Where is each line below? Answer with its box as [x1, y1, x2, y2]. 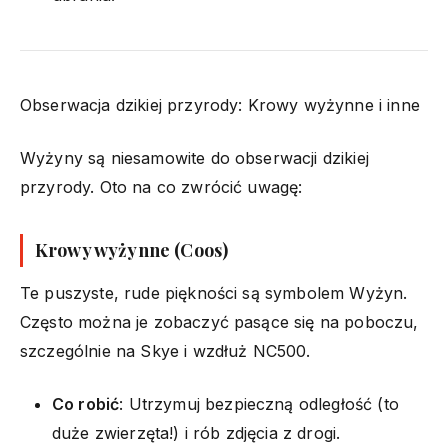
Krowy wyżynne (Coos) [35, 237, 229, 262]
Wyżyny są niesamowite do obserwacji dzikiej [20, 147, 369, 168]
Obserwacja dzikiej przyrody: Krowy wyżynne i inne [20, 94, 420, 115]
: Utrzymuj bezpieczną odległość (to [119, 393, 399, 414]
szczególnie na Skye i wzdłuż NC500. [20, 340, 311, 361]
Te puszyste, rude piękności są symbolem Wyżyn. [20, 282, 408, 303]
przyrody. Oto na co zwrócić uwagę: [20, 176, 303, 197]
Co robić [52, 393, 120, 414]
